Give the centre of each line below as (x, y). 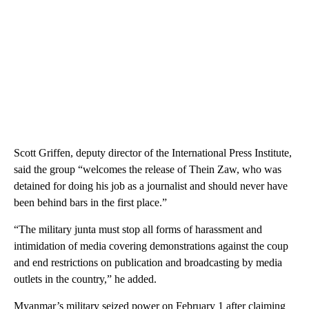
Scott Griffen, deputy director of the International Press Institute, (153, 153)
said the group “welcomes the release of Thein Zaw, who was (148, 170)
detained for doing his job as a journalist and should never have (151, 186)
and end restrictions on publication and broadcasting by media (148, 263)
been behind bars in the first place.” (90, 203)
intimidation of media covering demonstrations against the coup (151, 246)
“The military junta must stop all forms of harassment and (138, 230)
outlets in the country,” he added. (85, 279)
